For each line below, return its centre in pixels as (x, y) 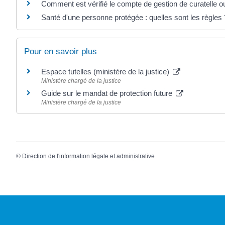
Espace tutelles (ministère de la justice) (106, 71)
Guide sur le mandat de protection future (108, 93)
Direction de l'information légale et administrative (88, 156)
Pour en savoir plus (61, 51)
